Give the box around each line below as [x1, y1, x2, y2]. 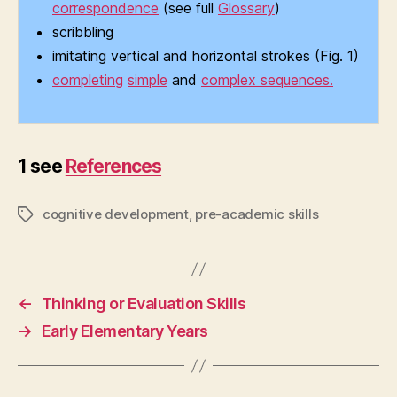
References [65, 155, 162, 178]
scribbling [52, 23, 113, 42]
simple [128, 71, 167, 90]
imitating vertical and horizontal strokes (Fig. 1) [52, 47, 359, 66]
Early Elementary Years [41, 322, 208, 341]
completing [52, 71, 123, 90]
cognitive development [43, 206, 189, 223]
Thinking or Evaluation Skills [41, 294, 246, 314]
